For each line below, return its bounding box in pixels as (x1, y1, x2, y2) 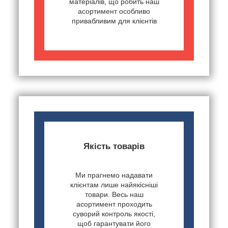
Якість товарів (83, 141, 145, 152)
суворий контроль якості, (73, 210, 155, 218)
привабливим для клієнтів (71, 17, 157, 25)
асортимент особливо (78, 7, 150, 16)
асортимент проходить (76, 200, 152, 209)
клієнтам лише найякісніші (70, 181, 158, 189)
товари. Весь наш (84, 190, 144, 199)
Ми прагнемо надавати (75, 171, 153, 180)
